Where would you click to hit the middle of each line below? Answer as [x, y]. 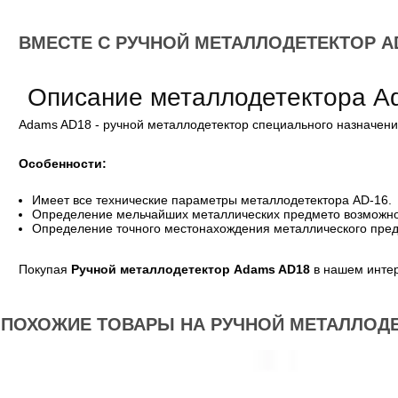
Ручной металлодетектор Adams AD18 [191, 270]
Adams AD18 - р [64, 125]
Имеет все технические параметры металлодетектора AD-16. [212, 200]
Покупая [45, 270]
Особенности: [63, 164]
